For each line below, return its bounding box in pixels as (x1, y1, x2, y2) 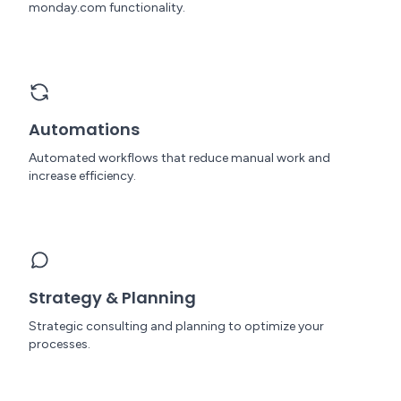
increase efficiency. (29, 168, 136, 183)
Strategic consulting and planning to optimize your (29, 319, 324, 334)
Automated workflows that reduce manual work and (29, 150, 330, 166)
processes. (29, 337, 90, 352)
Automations (29, 118, 140, 141)
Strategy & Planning (29, 286, 196, 309)
